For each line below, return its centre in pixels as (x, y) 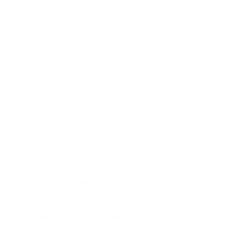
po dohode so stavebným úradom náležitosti (105, 28)
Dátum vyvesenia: (173, 88)
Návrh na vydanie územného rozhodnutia (104, 154)
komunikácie (46, 191)
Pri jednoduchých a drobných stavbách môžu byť (112, 16)
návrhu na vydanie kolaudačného (82, 40)
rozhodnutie (45, 112)
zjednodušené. (47, 65)
